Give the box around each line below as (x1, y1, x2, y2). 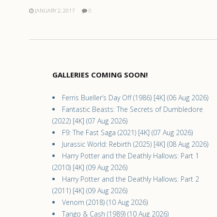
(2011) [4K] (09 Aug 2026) (52, 186, 127, 196)
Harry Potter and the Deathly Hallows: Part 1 (62, 151, 199, 161)
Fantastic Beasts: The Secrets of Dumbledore (62, 105, 203, 114)
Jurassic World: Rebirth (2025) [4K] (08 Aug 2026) (62, 139, 208, 149)
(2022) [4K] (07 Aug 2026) (52, 116, 127, 126)
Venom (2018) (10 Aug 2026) (62, 198, 148, 207)
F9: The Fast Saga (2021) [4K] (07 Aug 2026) (62, 128, 193, 138)
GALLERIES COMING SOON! (52, 70, 148, 80)
